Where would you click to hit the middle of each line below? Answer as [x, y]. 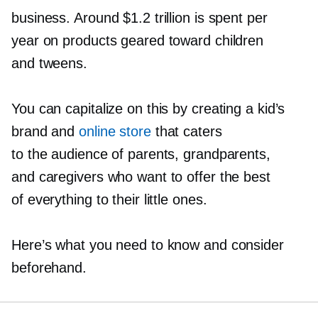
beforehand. [49, 268]
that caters [186, 131]
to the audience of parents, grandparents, [141, 154]
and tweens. [49, 63]
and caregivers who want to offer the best [141, 177]
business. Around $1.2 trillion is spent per [139, 18]
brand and [45, 131]
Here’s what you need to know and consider [148, 245]
